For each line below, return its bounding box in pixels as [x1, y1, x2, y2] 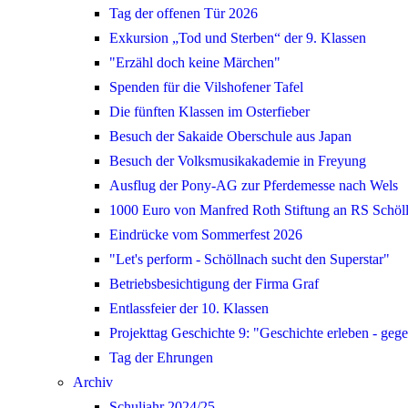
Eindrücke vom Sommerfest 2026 [109, 227, 302, 243]
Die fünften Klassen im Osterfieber [109, 104, 310, 120]
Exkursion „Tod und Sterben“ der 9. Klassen [109, 30, 366, 46]
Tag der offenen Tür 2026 [109, 5, 258, 22]
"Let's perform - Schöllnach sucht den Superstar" [109, 251, 390, 268]
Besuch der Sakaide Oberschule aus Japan [109, 128, 352, 145]
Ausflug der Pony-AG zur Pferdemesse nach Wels [109, 178, 398, 194]
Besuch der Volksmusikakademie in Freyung [109, 153, 366, 169]
